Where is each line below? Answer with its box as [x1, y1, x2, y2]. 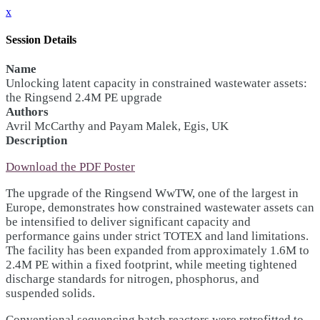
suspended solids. [6, 286, 95, 300]
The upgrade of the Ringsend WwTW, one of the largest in [6, 186, 299, 200]
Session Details [6, 34, 76, 46]
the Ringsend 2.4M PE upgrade [6, 90, 162, 104]
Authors [6, 104, 49, 119]
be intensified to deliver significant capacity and [6, 214, 251, 229]
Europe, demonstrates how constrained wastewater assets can [6, 200, 314, 214]
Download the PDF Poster [6, 159, 135, 174]
